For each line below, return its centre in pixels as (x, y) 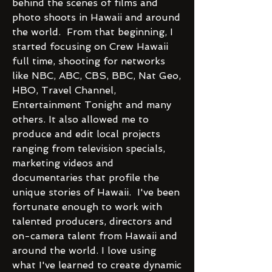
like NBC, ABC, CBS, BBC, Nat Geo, (97, 76)
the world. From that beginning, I (93, 32)
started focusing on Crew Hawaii (90, 46)
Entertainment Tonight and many (92, 105)
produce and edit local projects (86, 134)
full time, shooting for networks (89, 61)
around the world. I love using (84, 250)
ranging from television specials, (89, 148)
